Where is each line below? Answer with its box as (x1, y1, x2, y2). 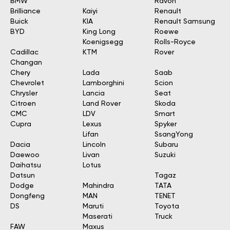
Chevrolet (10, 80, 44, 87)
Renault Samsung (155, 18, 216, 25)
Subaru (155, 141, 179, 148)
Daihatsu (10, 162, 41, 169)
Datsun (10, 172, 35, 179)
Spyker (155, 121, 177, 128)
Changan (10, 59, 42, 66)
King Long (82, 28, 116, 35)
